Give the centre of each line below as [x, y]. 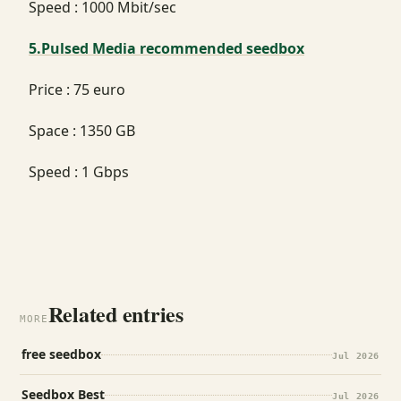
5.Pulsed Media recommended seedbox [166, 48]
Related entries [115, 313]
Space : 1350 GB [82, 130]
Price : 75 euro [77, 89]
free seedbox [61, 354]
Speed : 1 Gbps [79, 171]
